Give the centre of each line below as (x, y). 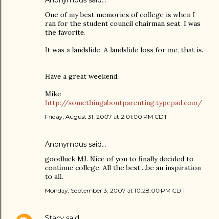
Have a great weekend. (82, 77)
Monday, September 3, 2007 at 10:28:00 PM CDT (115, 191)
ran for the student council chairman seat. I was (123, 24)
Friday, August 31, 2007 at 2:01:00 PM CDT (106, 117)
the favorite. (65, 33)
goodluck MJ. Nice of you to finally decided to (119, 159)
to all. (54, 177)
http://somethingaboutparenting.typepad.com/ (124, 103)
